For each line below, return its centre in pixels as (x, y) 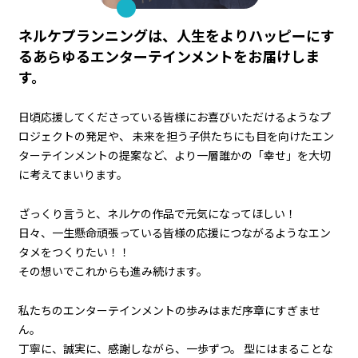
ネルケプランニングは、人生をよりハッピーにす (177, 36)
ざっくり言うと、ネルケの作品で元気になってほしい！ (157, 214)
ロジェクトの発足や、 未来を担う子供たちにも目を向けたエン (176, 136)
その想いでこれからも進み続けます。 (113, 271)
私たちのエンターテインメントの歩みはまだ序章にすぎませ (169, 310)
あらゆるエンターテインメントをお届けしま (176, 56)
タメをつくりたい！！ (74, 252)
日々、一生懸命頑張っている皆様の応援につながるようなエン (175, 233)
